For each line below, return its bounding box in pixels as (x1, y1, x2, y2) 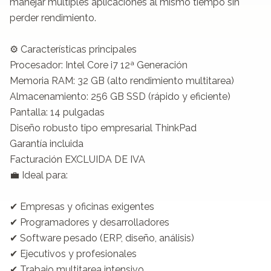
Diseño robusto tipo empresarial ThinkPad (10, 122, 197, 134)
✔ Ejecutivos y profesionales (10, 247, 137, 260)
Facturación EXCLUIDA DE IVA (10, 153, 145, 165)
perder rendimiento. (10, 11, 96, 24)
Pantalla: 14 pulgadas (10, 106, 105, 118)
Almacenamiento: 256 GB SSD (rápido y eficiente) (10, 90, 230, 102)
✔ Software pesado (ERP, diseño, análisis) (10, 232, 194, 244)
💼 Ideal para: (10, 169, 68, 181)
